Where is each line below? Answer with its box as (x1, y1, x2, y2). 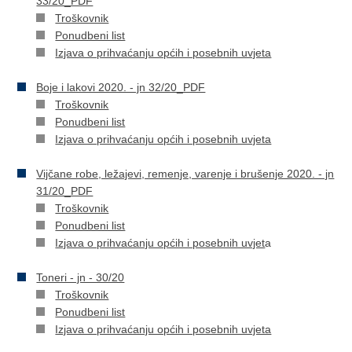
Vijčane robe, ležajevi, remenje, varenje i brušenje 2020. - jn (36, 167, 335, 180)
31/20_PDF (36, 185, 93, 197)
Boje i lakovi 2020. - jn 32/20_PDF (36, 81, 206, 93)
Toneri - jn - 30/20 (36, 271, 125, 284)
